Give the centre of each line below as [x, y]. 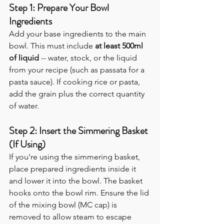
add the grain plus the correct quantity [78, 94]
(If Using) [27, 144]
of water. [24, 106]
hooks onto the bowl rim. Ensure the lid [80, 193]
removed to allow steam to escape [71, 217]
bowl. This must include [52, 46]
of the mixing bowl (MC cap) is [64, 205]
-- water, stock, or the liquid [89, 58]
